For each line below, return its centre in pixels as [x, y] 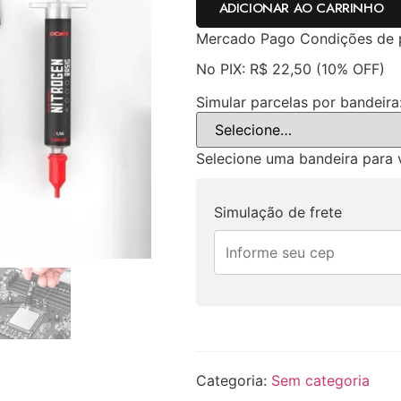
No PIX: [220, 68]
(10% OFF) [350, 68]
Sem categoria [320, 380]
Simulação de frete [277, 212]
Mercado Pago [245, 38]
